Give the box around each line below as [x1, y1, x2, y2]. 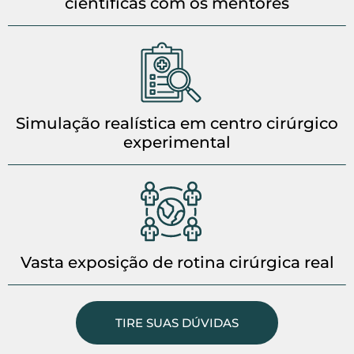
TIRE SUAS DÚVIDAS [115, 314, 239, 330]
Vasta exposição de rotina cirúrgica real [20, 252, 334, 272]
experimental [123, 132, 231, 152]
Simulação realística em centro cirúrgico [16, 113, 338, 133]
